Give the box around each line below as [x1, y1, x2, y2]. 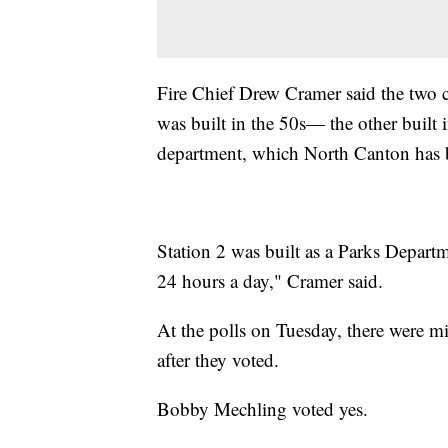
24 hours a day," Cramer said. [157, 267, 383, 293]
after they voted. [157, 346, 279, 372]
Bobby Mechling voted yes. [157, 395, 368, 421]
